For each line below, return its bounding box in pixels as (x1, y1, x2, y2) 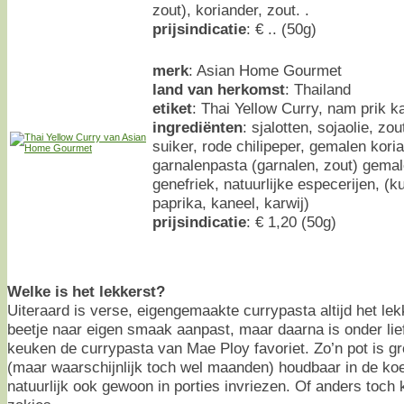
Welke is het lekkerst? (7, 281, 165, 300)
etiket (152, 98, 192, 117)
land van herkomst (152, 79, 285, 98)
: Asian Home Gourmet (188, 60, 342, 79)
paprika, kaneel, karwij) (152, 193, 309, 212)
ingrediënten (152, 117, 243, 136)
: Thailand (285, 79, 351, 98)
